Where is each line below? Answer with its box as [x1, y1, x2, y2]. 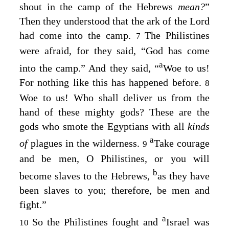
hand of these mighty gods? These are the [19, 106, 210, 118]
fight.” [19, 198, 47, 210]
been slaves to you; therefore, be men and [19, 184, 210, 196]
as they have [157, 170, 210, 181]
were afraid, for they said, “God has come [19, 44, 210, 56]
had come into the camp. [19, 29, 136, 41]
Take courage [154, 138, 210, 149]
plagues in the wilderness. [31, 138, 143, 149]
